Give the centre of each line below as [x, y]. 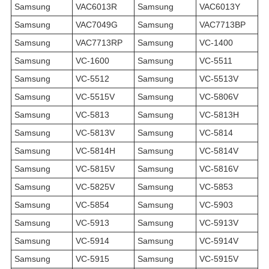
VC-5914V [219, 241]
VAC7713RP [99, 43]
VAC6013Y [220, 7]
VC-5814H [95, 151]
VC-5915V [219, 259]
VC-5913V [219, 223]
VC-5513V [219, 79]
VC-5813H [219, 115]
